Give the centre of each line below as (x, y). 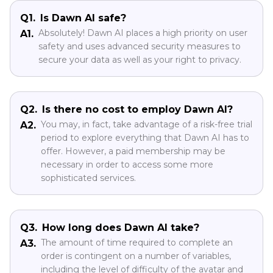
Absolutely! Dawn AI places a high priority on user (143, 214)
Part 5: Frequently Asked (113, 133)
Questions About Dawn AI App (136, 155)
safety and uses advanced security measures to (140, 227)
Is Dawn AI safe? (83, 199)
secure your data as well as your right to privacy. (140, 240)
